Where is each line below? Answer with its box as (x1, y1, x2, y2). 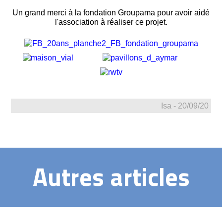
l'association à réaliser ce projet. (55, 18, 167, 27)
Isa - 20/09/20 (161, 102, 209, 111)
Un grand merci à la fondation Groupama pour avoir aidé (12, 8, 210, 17)
